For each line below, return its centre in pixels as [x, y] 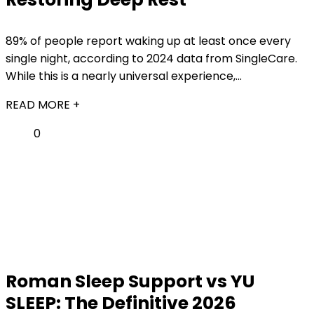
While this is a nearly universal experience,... [124, 76]
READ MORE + [43, 105]
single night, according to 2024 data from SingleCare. [151, 59]
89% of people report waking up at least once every [148, 41]
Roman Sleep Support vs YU [130, 281]
